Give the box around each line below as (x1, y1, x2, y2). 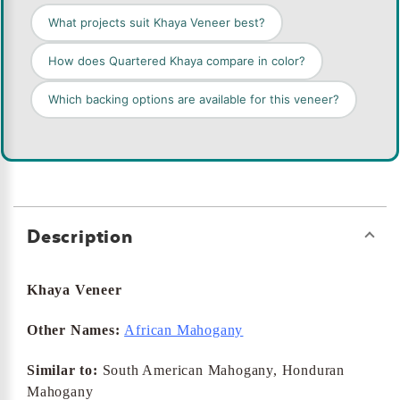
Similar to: (27, 362, 98, 379)
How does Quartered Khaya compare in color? (48, 54, 305, 69)
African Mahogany (124, 322, 244, 338)
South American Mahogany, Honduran (97, 362, 346, 379)
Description (27, 225, 133, 248)
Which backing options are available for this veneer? (48, 92, 339, 107)
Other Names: (27, 322, 121, 338)
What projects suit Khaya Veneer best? (48, 15, 265, 30)
